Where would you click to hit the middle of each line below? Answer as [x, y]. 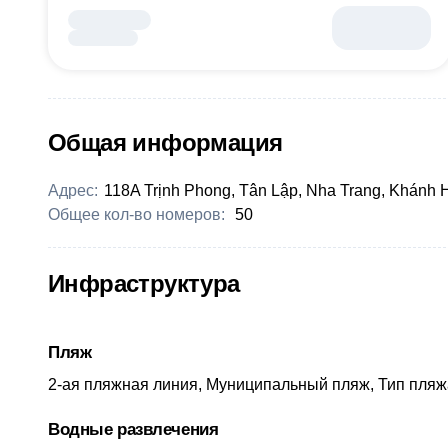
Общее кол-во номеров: [138, 214]
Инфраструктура [144, 283]
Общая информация [165, 142]
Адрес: [73, 190]
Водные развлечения [133, 429]
